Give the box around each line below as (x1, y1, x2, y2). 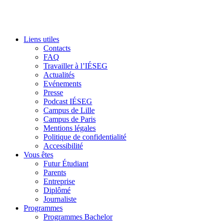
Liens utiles (24, 35, 59, 44)
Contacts (43, 44, 71, 53)
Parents (43, 168, 66, 177)
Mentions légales (43, 124, 96, 133)
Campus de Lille (43, 106, 95, 115)
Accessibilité (43, 142, 83, 150)
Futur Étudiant (43, 159, 88, 168)
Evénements (43, 79, 81, 88)
